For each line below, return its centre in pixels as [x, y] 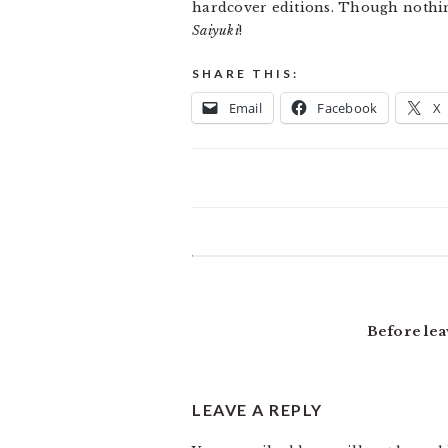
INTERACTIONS [282, 308]
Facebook [347, 108]
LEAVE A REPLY [257, 409]
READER [239, 272]
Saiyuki [215, 30]
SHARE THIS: [245, 73]
